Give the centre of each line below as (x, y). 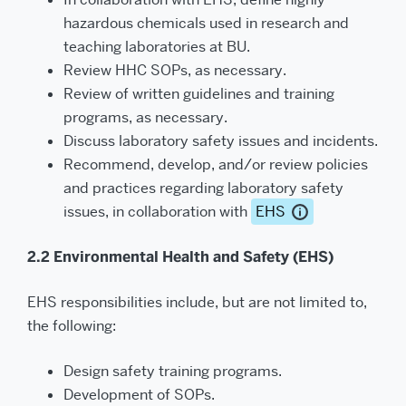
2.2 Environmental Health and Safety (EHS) (180, 257)
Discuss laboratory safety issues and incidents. (221, 141)
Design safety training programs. (173, 371)
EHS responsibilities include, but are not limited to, (197, 302)
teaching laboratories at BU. (157, 47)
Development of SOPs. (139, 395)
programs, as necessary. (145, 117)
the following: (72, 326)
